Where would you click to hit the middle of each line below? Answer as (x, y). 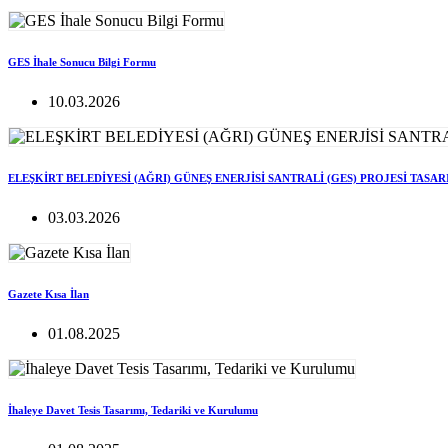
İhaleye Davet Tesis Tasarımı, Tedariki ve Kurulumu (133, 410)
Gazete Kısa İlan (48, 294)
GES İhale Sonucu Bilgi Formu (82, 62)
